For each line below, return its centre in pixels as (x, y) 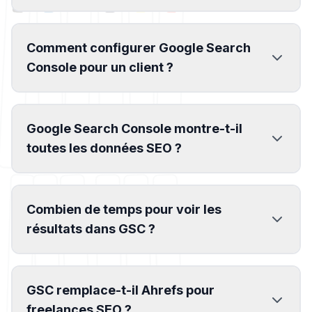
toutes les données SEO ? (104, 148)
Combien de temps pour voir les (124, 209)
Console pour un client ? (100, 67)
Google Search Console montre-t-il (134, 128)
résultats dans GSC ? (91, 229)
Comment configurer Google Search (139, 48)
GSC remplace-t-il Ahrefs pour (120, 290)
